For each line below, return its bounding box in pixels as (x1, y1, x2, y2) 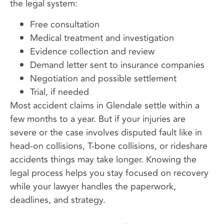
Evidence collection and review (30, 44, 154, 58)
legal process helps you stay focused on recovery (10, 165, 208, 180)
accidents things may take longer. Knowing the (10, 152, 196, 166)
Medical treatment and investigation (30, 30, 174, 45)
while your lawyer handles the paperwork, (10, 179, 176, 193)
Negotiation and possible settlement (30, 71, 176, 85)
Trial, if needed (30, 84, 89, 99)
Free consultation (30, 17, 99, 31)
